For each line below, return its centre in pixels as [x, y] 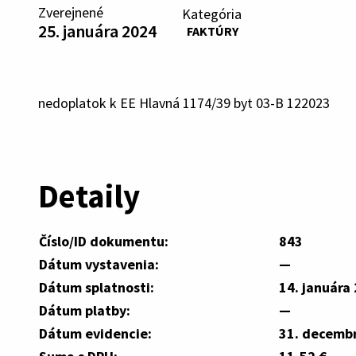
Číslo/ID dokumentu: [104, 241]
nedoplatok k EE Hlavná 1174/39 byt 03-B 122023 [184, 103]
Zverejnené [71, 12]
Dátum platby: [85, 310]
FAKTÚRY [212, 31]
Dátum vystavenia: [99, 264]
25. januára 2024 [97, 31]
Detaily [89, 195]
